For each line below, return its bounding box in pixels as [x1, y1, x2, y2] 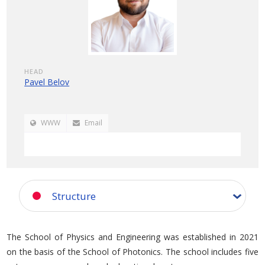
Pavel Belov [24, 76, 70, 88]
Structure [52, 189, 96, 203]
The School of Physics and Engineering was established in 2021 [7, 231, 258, 243]
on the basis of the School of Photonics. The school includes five [7, 245, 258, 257]
